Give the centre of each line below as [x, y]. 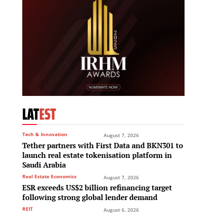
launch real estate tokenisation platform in [97, 155]
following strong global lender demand [90, 197]
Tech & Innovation [45, 134]
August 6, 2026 [121, 210]
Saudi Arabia [44, 165]
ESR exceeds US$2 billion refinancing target [97, 188]
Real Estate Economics [49, 177]
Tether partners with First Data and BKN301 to [103, 146]
